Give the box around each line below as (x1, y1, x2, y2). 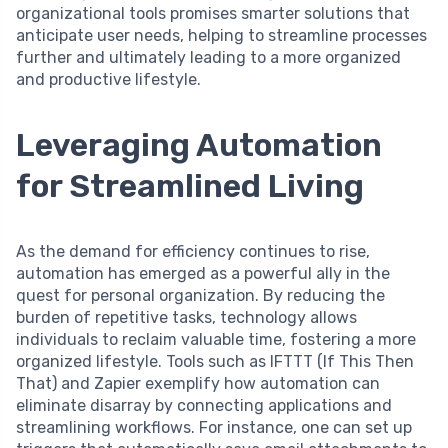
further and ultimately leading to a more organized (16, 48, 401, 68)
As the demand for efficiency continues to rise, (16, 242, 370, 262)
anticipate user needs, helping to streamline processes (16, 26, 427, 46)
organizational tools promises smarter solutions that (16, 4, 410, 24)
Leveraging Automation (16, 126, 382, 165)
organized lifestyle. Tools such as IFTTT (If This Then (16, 352, 414, 372)
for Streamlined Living (16, 167, 364, 206)
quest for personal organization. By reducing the (16, 286, 385, 306)
